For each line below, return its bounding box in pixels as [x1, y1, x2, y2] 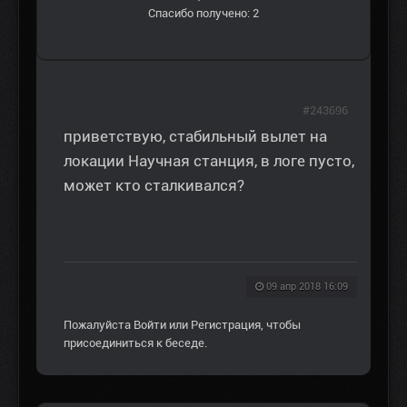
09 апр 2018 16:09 [266, 281, 348, 293]
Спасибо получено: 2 [148, 6, 259, 21]
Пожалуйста [64, 318, 134, 333]
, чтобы [261, 318, 301, 333]
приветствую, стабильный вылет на [64, 127, 327, 146]
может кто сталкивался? [64, 176, 244, 195]
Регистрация [191, 318, 261, 333]
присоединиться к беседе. [64, 336, 207, 351]
